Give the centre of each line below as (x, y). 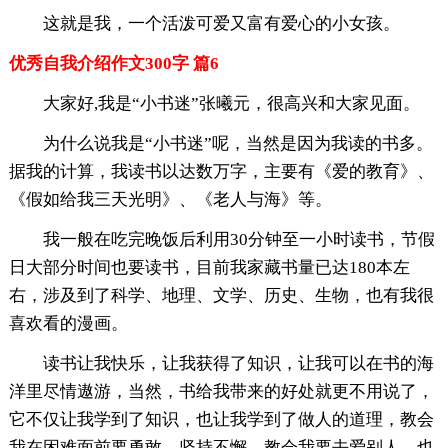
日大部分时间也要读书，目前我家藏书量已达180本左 (209, 268)
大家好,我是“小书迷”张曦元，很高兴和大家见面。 (231, 104)
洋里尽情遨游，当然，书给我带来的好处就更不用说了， (221, 392)
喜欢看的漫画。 (68, 324)
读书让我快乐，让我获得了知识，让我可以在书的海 (238, 364)
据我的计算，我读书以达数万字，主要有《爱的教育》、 (221, 172)
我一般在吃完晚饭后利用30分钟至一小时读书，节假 (238, 240)
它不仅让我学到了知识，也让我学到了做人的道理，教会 (221, 420)
